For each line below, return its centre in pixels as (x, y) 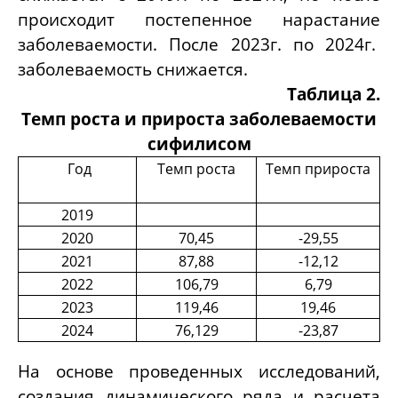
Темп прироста (318, 169)
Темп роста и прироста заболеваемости (199, 119)
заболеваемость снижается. (133, 69)
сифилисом (199, 144)
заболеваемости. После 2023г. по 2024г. (199, 44)
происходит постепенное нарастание (199, 20)
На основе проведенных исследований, (199, 371)
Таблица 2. (334, 94)
